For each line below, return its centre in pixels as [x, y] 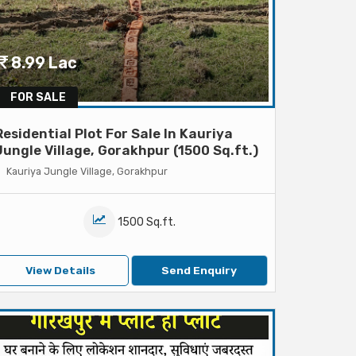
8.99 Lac [42, 63]
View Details [60, 270]
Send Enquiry [199, 270]
